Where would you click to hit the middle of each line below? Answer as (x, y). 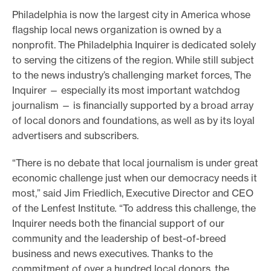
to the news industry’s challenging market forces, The (132, 75)
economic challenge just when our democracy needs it (135, 178)
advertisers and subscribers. (75, 135)
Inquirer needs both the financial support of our (118, 223)
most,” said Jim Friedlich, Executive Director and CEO (133, 193)
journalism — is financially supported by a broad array (133, 105)
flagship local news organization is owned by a (117, 29)
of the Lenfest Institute (64, 208)
